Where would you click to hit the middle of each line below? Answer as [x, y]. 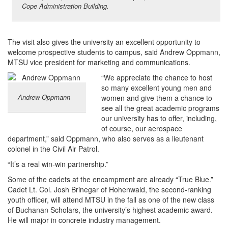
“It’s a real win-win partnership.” [58, 164]
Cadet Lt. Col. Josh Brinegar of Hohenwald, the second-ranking [109, 190]
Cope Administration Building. [65, 6]
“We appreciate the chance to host [157, 78]
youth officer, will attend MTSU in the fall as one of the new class [111, 200]
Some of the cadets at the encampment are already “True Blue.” [110, 179]
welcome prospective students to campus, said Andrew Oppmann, [114, 52]
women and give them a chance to [157, 98]
